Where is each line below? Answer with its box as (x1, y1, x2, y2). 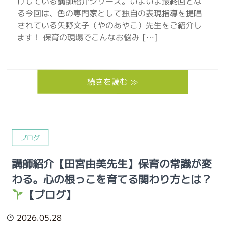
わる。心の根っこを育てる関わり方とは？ (12, 171, 212, 187)
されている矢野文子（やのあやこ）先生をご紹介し (17, 19, 202, 31)
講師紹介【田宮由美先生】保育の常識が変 (12, 156, 212, 172)
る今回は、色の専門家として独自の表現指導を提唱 (17, 7, 202, 19)
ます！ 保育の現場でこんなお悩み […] (17, 31, 159, 43)
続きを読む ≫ (87, 76, 138, 88)
